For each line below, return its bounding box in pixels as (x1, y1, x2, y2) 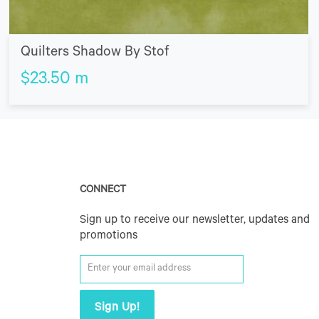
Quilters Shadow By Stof (20, 45, 169, 61)
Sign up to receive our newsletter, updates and (80, 214, 310, 227)
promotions (80, 229, 137, 243)
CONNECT (80, 184, 126, 197)
